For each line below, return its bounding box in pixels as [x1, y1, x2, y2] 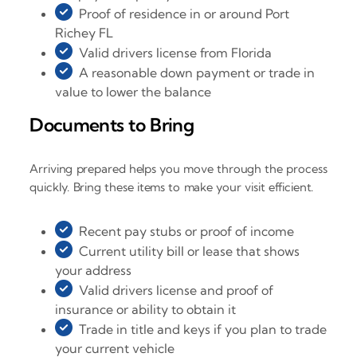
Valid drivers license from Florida [79, 45, 273, 61]
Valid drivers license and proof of [79, 281, 274, 298]
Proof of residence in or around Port [79, 6, 290, 22]
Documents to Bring [29, 113, 194, 137]
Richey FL [55, 25, 114, 41]
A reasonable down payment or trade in [79, 65, 316, 81]
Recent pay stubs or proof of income [79, 222, 295, 239]
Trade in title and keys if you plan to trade [79, 320, 328, 337]
